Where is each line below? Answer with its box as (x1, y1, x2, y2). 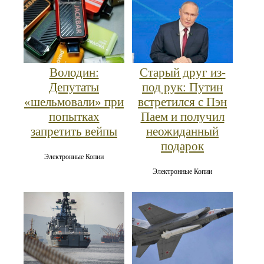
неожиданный (146, 124, 219, 139)
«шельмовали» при (24, 95, 124, 110)
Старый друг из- (139, 65, 226, 80)
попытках (48, 110, 100, 124)
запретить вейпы (31, 124, 117, 139)
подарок (161, 139, 204, 154)
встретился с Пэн (138, 95, 227, 110)
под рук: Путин (142, 80, 223, 95)
